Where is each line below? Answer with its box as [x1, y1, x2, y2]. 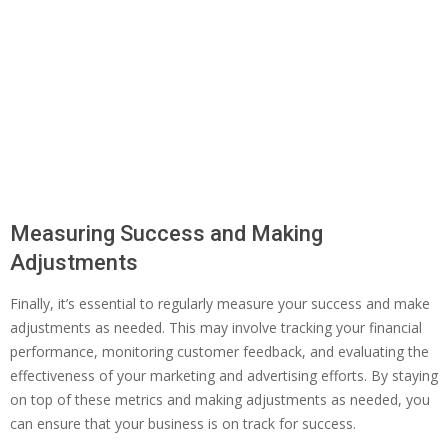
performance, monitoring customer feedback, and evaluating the [10, 342, 429, 362]
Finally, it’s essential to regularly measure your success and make [10, 294, 430, 314]
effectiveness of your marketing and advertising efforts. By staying [10, 366, 438, 386]
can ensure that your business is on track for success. [10, 414, 356, 434]
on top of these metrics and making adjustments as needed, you [10, 390, 430, 410]
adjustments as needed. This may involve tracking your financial [10, 318, 422, 338]
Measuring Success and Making [10, 221, 323, 247]
